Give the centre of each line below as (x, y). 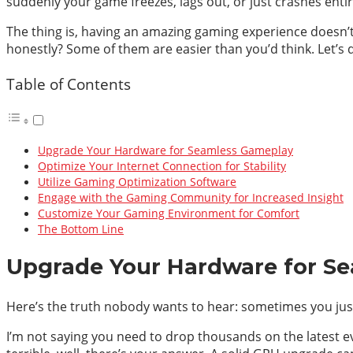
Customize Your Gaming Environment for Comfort (169, 213)
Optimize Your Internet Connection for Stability (162, 165)
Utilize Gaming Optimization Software (137, 181)
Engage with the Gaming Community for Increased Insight (191, 197)
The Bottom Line (81, 229)
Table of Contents (69, 84)
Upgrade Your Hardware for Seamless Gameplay (165, 150)
